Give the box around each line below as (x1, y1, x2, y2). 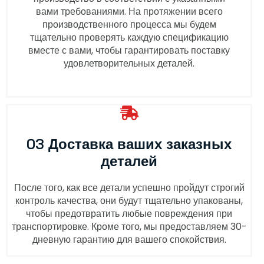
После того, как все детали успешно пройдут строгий (14, 181, 245, 195)
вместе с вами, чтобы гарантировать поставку (28, 43, 230, 57)
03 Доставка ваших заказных (27, 135, 232, 153)
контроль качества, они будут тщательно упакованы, (15, 194, 243, 208)
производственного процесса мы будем (42, 17, 216, 31)
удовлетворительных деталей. (64, 56, 194, 70)
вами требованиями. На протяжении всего (35, 4, 223, 18)
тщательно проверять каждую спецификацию (29, 30, 229, 44)
